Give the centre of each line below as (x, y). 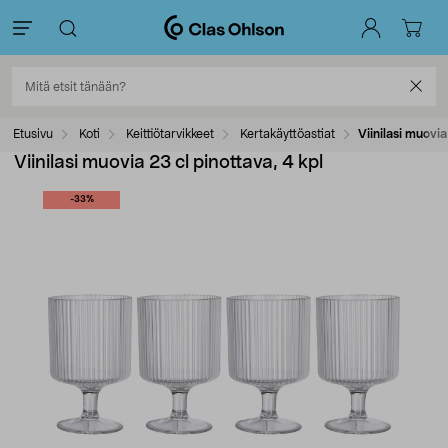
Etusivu (33, 134)
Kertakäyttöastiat (287, 134)
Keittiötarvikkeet (170, 134)
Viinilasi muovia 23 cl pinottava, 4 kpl (168, 163)
